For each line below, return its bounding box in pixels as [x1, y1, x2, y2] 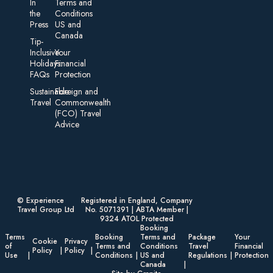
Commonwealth [54, 96, 111, 108]
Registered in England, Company [80, 194, 193, 206]
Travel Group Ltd [16, 204, 74, 215]
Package [188, 231, 216, 243]
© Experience [16, 194, 64, 206]
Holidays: [29, 57, 62, 69]
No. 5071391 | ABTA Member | [85, 204, 188, 215]
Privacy [64, 236, 88, 247]
